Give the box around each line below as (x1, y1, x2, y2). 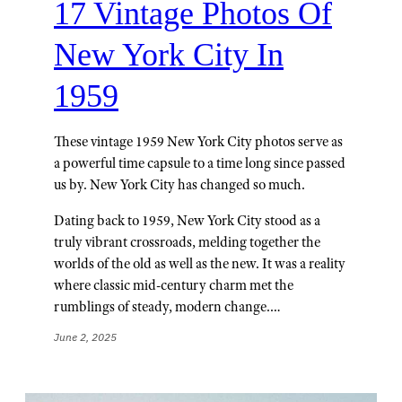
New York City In (54, 36, 284, 73)
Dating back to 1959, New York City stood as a (54, 211, 320, 229)
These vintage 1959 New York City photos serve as (54, 132, 343, 150)
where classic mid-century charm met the (54, 275, 293, 293)
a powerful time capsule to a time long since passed (54, 153, 345, 171)
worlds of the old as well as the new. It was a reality (54, 254, 345, 272)
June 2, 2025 (54, 329, 117, 344)
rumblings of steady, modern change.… (54, 297, 281, 315)
